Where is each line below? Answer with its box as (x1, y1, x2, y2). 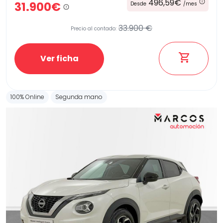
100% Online (10, 93, 44, 102)
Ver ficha (40, 52, 79, 64)
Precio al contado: (71, 24, 116, 32)
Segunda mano (55, 93, 103, 102)
